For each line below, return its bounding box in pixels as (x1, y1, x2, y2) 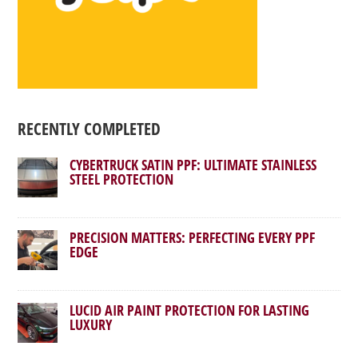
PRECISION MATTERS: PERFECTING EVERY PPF (70, 228, 316, 247)
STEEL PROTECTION (70, 169, 174, 189)
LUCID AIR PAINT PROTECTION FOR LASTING (70, 300, 310, 320)
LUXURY (70, 315, 113, 334)
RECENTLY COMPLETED (18, 117, 161, 140)
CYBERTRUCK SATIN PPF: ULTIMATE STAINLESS (70, 155, 317, 174)
